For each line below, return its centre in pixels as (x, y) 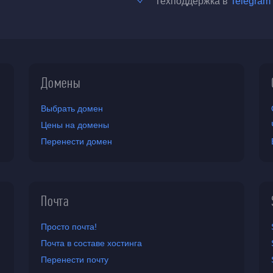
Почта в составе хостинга (92, 243)
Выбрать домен (72, 108)
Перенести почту (75, 260)
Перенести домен (77, 141)
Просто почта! (69, 227)
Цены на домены (75, 125)
